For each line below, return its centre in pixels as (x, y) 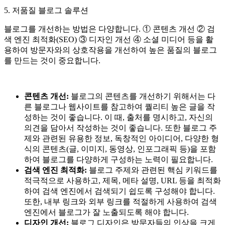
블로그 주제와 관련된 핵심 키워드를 (152, 170)
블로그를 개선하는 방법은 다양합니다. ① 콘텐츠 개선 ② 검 (109, 29)
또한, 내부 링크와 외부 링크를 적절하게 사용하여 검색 (121, 201)
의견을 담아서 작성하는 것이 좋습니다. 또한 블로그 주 (121, 128)
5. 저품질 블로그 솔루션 (46, 10)
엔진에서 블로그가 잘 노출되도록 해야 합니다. (106, 212)
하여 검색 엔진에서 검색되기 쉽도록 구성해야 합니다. (120, 191)
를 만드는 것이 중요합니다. (52, 60)
